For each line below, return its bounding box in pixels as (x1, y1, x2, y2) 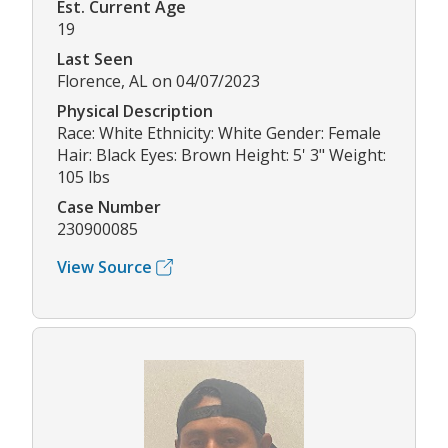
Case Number (57, 196, 161, 219)
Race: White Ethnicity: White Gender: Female (57, 122, 381, 145)
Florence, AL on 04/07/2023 (57, 70, 260, 93)
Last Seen (57, 48, 133, 71)
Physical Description (57, 100, 213, 123)
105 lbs (57, 166, 110, 189)
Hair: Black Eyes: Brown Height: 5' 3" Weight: (57, 144, 386, 167)
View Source (57, 256, 152, 279)
